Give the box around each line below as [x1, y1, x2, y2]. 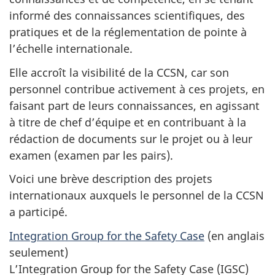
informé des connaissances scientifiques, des [9, 8, 245, 23]
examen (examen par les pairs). [9, 147, 173, 163]
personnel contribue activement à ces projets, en [9, 81, 265, 96]
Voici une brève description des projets [9, 171, 212, 186]
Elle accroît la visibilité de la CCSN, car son [9, 64, 229, 80]
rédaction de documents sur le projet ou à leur [9, 131, 252, 146]
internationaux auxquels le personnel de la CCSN [9, 188, 264, 203]
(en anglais [204, 228, 265, 243]
